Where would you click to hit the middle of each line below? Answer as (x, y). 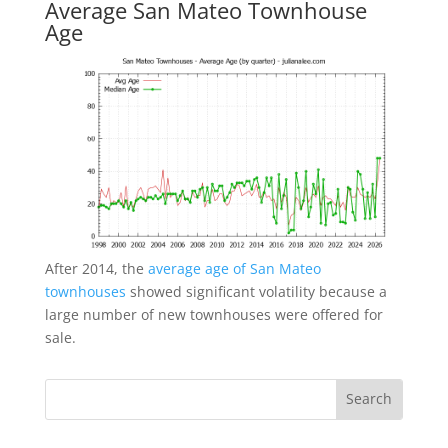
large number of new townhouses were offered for (213, 314)
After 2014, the (96, 268)
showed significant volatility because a (256, 291)
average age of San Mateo (234, 268)
